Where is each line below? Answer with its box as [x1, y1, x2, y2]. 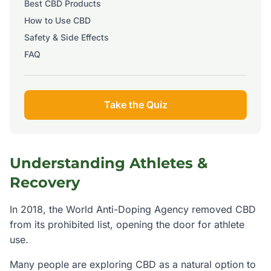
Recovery [10, 174, 80, 191]
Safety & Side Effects [24, 32, 109, 42]
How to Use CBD [24, 15, 91, 25]
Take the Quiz [103, 99, 168, 111]
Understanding [10, 154, 129, 172]
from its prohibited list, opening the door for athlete [10, 218, 244, 230]
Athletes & [129, 154, 207, 172]
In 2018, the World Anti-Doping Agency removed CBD [10, 203, 256, 215]
